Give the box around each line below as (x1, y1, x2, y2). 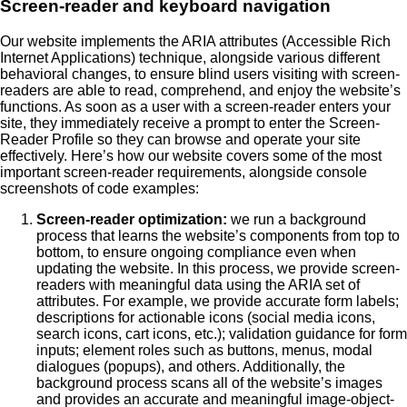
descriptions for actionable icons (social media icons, (36, 309, 375, 325)
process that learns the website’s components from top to (36, 227, 400, 243)
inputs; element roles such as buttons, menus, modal (36, 342, 372, 358)
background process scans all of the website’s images (36, 374, 382, 391)
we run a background (231, 211, 366, 227)
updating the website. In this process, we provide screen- (36, 260, 400, 276)
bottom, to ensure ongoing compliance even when (36, 243, 356, 260)
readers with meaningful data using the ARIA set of (36, 276, 360, 293)
